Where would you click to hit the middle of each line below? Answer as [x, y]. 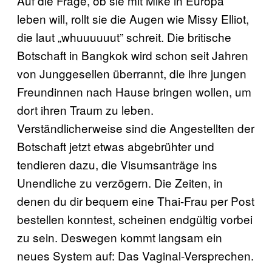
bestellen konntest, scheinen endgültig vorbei [135, 219]
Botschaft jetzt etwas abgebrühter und [116, 146]
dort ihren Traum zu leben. [85, 109]
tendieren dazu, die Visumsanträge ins [117, 164]
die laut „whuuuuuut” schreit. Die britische [124, 36]
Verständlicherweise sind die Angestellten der [136, 127]
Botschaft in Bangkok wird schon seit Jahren [133, 55]
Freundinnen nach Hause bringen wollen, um [134, 91]
